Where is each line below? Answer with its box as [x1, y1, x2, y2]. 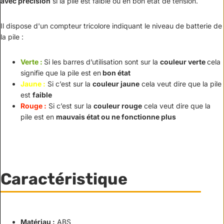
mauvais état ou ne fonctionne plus [56, 112, 176, 121]
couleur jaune [92, 79, 139, 88]
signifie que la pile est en [20, 68, 101, 77]
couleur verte [160, 57, 207, 66]
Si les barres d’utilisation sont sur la [44, 57, 160, 66]
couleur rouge [93, 101, 142, 110]
